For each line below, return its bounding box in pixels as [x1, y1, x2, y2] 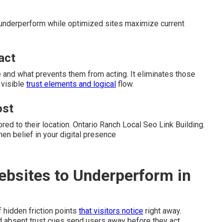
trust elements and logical [26, 79, 116, 89]
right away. [143, 206, 181, 216]
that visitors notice [79, 206, 143, 216]
